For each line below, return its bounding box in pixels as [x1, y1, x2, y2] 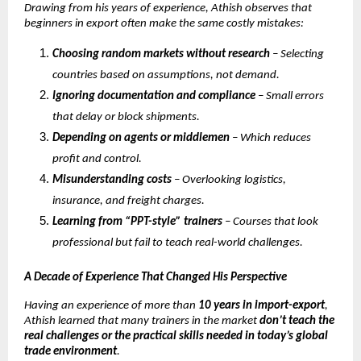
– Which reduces [230, 131, 311, 144]
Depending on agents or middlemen [52, 131, 230, 144]
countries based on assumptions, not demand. [52, 68, 280, 81]
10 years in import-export [198, 299, 325, 312]
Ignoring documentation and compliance [52, 89, 255, 102]
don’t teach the [259, 314, 334, 327]
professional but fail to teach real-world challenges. [52, 236, 303, 249]
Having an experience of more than [24, 299, 198, 312]
